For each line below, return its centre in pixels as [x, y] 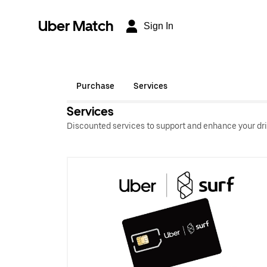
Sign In [159, 26]
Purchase [95, 86]
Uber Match [76, 26]
